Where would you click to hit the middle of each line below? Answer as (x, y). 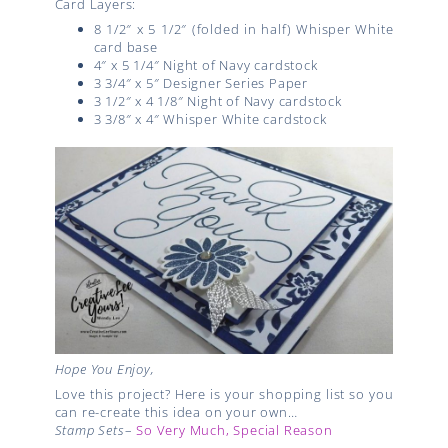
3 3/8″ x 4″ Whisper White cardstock (210, 118)
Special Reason (283, 429)
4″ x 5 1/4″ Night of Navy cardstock (205, 64)
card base (125, 46)
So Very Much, (185, 429)
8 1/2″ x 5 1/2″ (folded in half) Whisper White (243, 28)
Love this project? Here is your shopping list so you (224, 393)
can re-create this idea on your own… (176, 411)
